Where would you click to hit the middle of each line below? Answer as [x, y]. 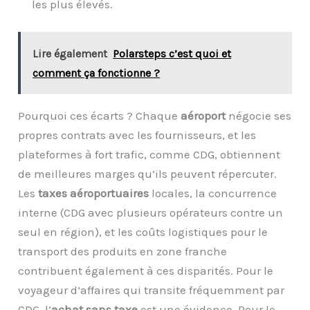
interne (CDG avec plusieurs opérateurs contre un [151, 212]
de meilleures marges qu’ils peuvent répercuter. [148, 173]
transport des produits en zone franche [123, 251]
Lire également [70, 53]
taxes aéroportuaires [94, 193]
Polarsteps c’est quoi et [172, 53]
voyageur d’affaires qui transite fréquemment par [152, 290]
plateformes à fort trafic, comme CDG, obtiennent [149, 154]
